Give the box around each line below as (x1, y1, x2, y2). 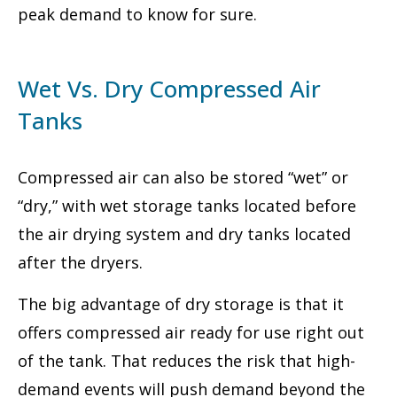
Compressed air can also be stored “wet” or (18, 167, 348, 189)
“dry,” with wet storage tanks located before (18, 195, 356, 217)
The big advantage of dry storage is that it (18, 292, 344, 315)
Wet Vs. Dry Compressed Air (18, 73, 321, 105)
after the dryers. (18, 252, 143, 274)
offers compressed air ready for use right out (18, 321, 364, 343)
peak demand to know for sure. (18, 4, 257, 26)
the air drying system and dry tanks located (18, 223, 351, 245)
